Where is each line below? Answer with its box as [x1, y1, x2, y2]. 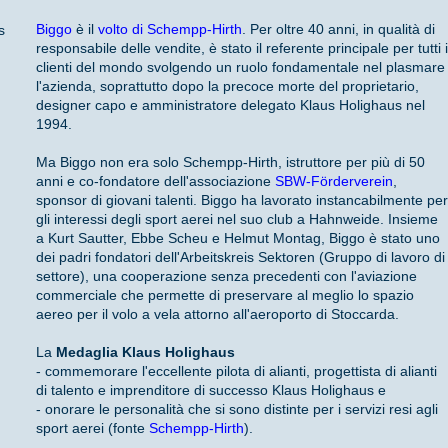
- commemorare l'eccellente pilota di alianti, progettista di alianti [36, 362, 438, 379]
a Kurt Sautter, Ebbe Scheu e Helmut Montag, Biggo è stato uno [36, 229, 441, 246]
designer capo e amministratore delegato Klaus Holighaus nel [36, 96, 426, 113]
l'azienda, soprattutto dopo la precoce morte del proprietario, [36, 77, 420, 94]
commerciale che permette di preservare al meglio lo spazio [36, 286, 415, 303]
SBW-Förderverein [275, 172, 394, 189]
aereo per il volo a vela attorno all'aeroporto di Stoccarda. [36, 305, 400, 322]
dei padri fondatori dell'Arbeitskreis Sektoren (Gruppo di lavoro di [36, 248, 446, 265]
